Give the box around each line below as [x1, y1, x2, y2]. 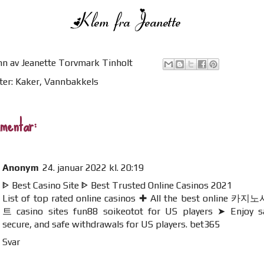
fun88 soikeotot [73, 205, 143, 217]
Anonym [2, 161, 39, 173]
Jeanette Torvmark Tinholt [21, 57, 133, 69]
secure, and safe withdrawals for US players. [2, 218, 190, 230]
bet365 [190, 218, 220, 230]
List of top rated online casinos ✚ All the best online [2, 192, 231, 204]
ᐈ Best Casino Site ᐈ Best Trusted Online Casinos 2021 [2, 179, 232, 191]
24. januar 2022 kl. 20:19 [42, 161, 144, 173]
